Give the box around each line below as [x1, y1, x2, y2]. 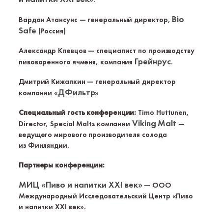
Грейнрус [135, 55, 171, 67]
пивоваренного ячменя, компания [19, 57, 135, 67]
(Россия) [36, 26, 66, 36]
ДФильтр [58, 86, 95, 98]
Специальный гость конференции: [19, 108, 137, 117]
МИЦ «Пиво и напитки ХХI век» [19, 179, 142, 190]
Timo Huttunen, [136, 108, 189, 117]
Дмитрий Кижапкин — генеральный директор [19, 77, 176, 86]
